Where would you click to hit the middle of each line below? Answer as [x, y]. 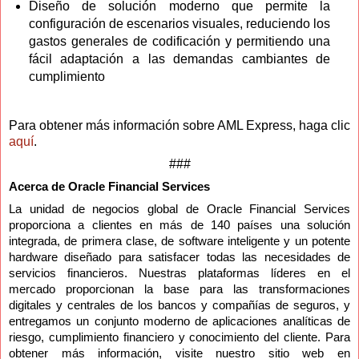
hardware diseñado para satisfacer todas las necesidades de [179, 257]
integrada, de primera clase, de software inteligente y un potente [179, 241]
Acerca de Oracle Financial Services [111, 186]
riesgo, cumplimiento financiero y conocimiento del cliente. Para [179, 337]
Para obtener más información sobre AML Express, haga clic [179, 125]
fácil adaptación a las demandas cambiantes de [179, 58]
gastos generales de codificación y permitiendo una [179, 41]
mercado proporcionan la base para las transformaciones [179, 289]
